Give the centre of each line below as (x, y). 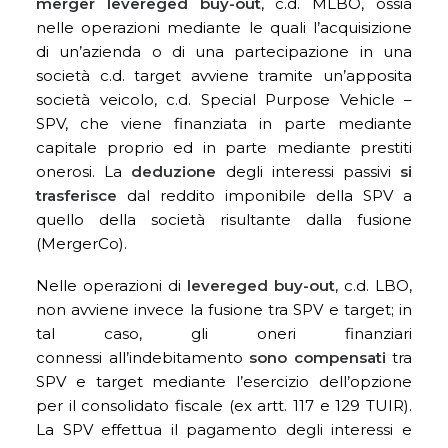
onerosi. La (79, 171)
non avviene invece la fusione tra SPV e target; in (224, 309)
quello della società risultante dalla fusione (224, 219)
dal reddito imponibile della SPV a (264, 195)
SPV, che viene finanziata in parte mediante (224, 123)
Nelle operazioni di (111, 285)
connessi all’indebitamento (142, 357)
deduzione (169, 171)
